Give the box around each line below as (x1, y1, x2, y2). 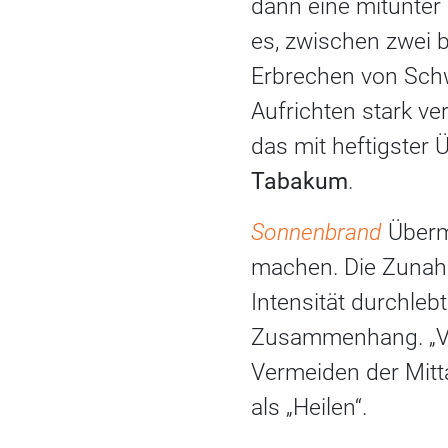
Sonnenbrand (251, 218, 388, 246)
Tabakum (251, 167, 348, 195)
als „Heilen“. (251, 393, 367, 421)
